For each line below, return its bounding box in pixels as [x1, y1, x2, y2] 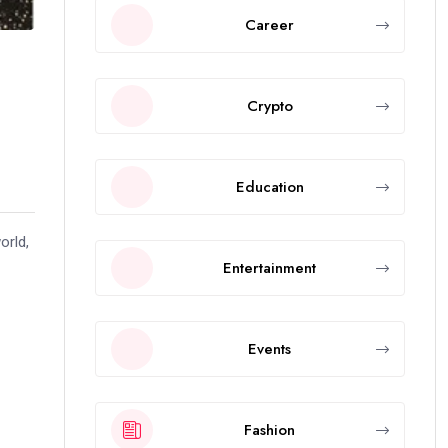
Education [235, 175, 304, 198]
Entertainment [223, 256, 316, 279]
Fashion [244, 418, 295, 441]
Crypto [246, 94, 293, 117]
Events [248, 337, 291, 360]
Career [245, 13, 294, 36]
